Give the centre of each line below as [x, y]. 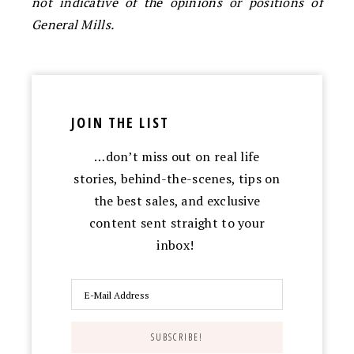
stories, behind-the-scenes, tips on [177, 178]
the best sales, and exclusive [177, 200]
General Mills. [73, 24]
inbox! [177, 245]
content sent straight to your [177, 222]
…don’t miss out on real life [177, 156]
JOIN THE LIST [120, 122]
